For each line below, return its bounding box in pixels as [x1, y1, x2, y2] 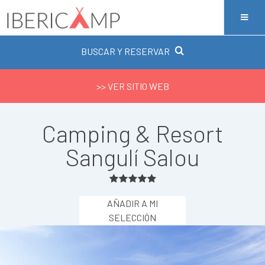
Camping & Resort [41, 119, 224, 147]
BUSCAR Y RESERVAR [81, 46, 170, 57]
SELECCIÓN [109, 212, 156, 223]
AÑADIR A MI [107, 198, 158, 209]
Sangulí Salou [66, 143, 199, 171]
